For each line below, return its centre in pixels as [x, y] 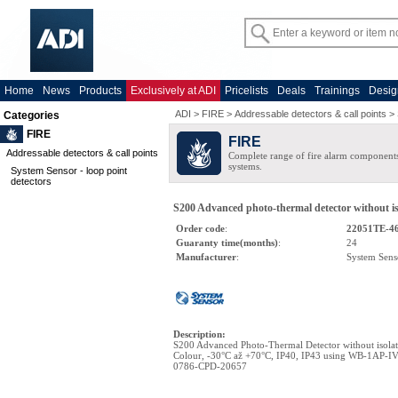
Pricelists [247, 91]
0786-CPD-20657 [210, 366]
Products [100, 91]
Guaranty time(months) [227, 243]
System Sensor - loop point [69, 171]
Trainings [337, 91]
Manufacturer [206, 257]
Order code [200, 228]
